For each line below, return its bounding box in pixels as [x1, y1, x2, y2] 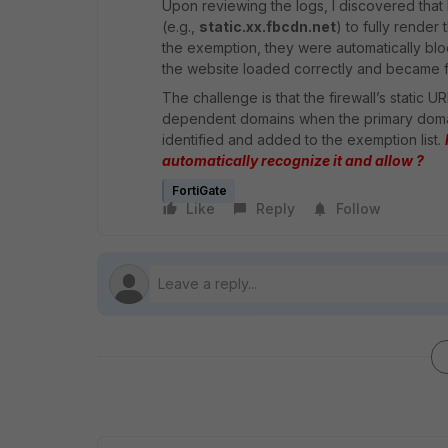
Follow [336, 200, 381, 217]
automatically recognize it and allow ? [162, 152, 424, 169]
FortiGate [172, 183, 227, 198]
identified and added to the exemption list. [162, 131, 445, 148]
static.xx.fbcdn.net [199, 18, 336, 35]
